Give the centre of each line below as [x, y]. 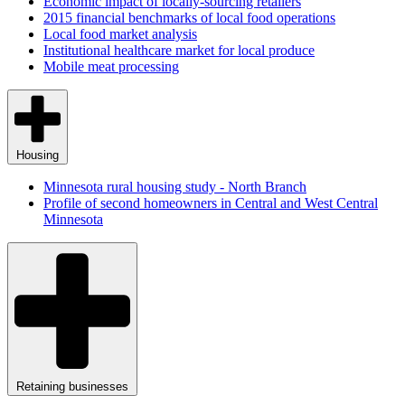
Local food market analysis [120, 34]
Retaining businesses [72, 386]
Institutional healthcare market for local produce [179, 51]
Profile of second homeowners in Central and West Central [211, 202]
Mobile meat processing [111, 67]
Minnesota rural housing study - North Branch [175, 186]
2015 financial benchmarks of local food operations [189, 18]
